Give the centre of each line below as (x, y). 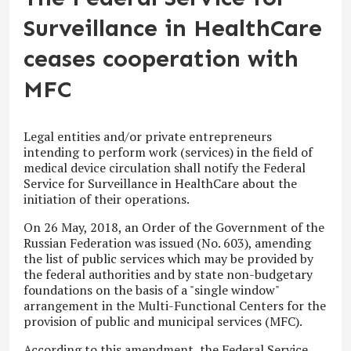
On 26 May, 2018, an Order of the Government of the (174, 228)
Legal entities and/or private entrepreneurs (148, 137)
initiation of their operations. (107, 199)
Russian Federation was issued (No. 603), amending (167, 243)
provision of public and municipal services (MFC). (163, 322)
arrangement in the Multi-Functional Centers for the (175, 306)
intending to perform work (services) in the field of (168, 152)
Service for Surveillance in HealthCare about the (160, 184)
